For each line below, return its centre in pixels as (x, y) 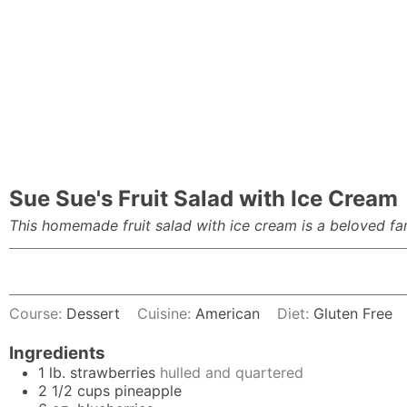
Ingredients (57, 353)
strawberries (113, 373)
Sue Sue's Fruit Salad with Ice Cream (203, 199)
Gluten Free (353, 313)
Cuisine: (167, 313)
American (228, 313)
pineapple (148, 391)
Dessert (93, 313)
